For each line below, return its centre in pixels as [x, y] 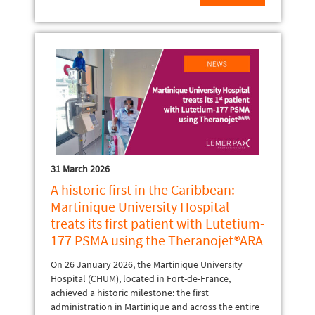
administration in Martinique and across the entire [155, 306]
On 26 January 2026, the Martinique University [146, 264]
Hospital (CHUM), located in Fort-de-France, [140, 278]
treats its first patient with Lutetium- [157, 223]
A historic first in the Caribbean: [142, 189]
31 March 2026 [80, 168]
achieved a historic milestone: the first [129, 292]
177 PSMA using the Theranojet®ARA [156, 240]
